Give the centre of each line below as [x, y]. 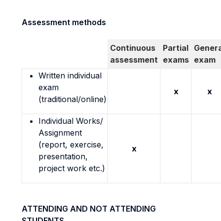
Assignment [60, 133]
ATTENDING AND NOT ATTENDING [89, 209]
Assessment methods [64, 22]
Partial [176, 48]
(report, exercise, [71, 145]
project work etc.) [72, 168]
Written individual [70, 75]
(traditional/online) [73, 99]
